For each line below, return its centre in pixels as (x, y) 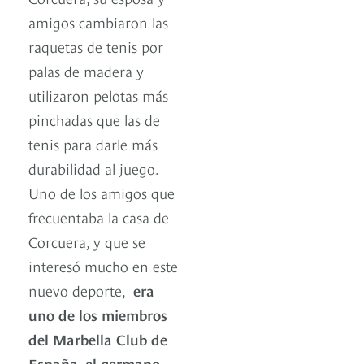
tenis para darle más (93, 144)
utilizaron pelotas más (98, 95)
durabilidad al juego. (93, 168)
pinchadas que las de (94, 119)
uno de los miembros (98, 314)
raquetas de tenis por (96, 46)
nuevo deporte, (79, 290)
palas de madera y (86, 71)
